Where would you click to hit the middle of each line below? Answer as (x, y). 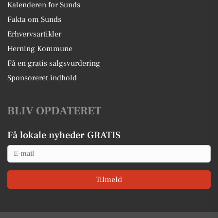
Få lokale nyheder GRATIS (64, 135)
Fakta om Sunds (34, 19)
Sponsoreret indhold (42, 78)
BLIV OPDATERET (54, 111)
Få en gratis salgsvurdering (54, 63)
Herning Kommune (40, 48)
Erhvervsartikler (34, 34)
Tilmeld (109, 180)
